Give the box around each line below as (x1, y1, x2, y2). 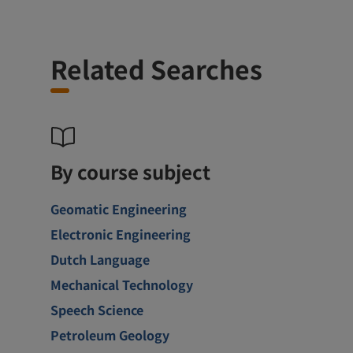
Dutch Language (50, 249, 150, 269)
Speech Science (50, 299, 143, 319)
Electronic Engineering (50, 224, 191, 243)
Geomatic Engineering (50, 199, 187, 218)
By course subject (50, 157, 210, 185)
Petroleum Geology (50, 325, 169, 344)
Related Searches (50, 50, 262, 87)
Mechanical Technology (50, 274, 193, 294)
